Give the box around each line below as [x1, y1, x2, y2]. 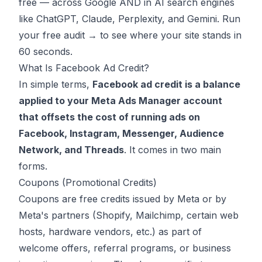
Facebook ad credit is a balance [92, 78, 240, 91]
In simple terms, [19, 78, 92, 91]
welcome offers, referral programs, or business [19, 242, 231, 254]
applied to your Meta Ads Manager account [19, 95, 222, 107]
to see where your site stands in [97, 29, 242, 42]
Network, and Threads [19, 144, 124, 156]
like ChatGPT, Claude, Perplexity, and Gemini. [19, 13, 222, 25]
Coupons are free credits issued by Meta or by [19, 193, 226, 205]
